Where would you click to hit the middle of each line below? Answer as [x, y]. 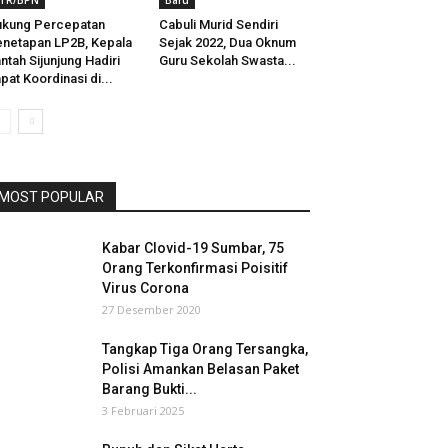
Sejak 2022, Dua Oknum [227, 43]
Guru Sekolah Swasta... [227, 61]
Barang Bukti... [149, 389]
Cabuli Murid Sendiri [218, 25]
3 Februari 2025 [143, 411]
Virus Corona [145, 288]
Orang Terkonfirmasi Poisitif [195, 268]
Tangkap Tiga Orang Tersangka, [205, 349]
